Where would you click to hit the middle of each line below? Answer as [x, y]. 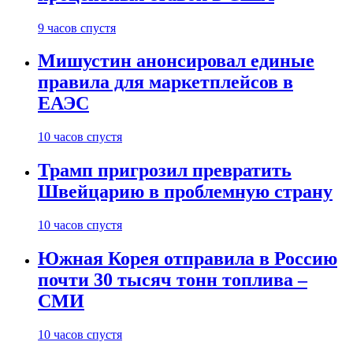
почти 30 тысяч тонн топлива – [173, 280]
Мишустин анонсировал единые [176, 61]
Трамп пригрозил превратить [165, 171]
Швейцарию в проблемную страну [185, 192]
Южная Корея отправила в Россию [188, 259]
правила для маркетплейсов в [165, 82]
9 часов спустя [77, 28]
